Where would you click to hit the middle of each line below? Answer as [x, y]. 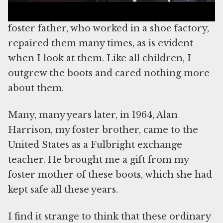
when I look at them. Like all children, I [100, 58]
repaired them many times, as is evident [101, 44]
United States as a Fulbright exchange [95, 145]
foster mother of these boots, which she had [110, 175]
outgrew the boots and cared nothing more [109, 73]
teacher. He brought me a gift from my [98, 160]
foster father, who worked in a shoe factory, [109, 29]
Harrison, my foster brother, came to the [103, 130]
